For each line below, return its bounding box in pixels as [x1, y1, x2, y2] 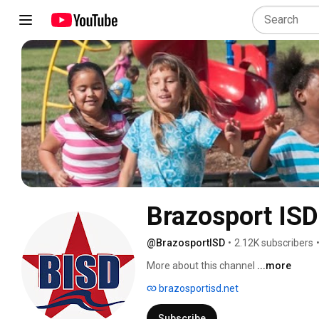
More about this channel [147, 259, 255, 271]
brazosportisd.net [157, 282, 239, 294]
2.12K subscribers [234, 236, 313, 249]
